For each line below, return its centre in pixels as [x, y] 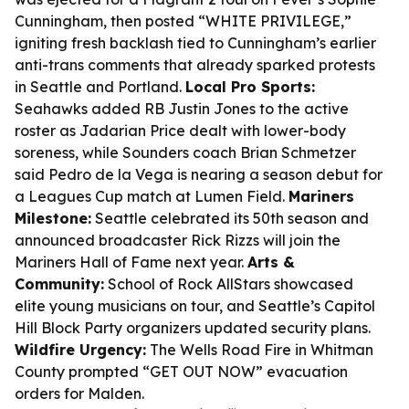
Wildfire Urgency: [80, 350]
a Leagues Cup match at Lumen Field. [152, 196]
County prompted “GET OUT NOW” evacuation [181, 372]
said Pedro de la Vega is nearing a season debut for [199, 174]
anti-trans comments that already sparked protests [195, 65]
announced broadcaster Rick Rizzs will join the [178, 240]
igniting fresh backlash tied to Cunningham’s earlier [195, 43]
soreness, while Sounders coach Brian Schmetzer [185, 152]
